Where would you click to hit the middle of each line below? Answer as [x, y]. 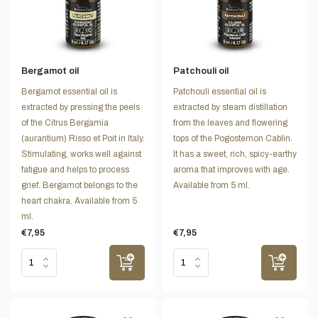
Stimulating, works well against [81, 154]
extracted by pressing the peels [81, 107]
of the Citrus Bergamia [65, 122]
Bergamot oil [50, 71]
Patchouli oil [201, 71]
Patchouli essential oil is [220, 91]
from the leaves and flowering [230, 122]
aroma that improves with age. [231, 169]
